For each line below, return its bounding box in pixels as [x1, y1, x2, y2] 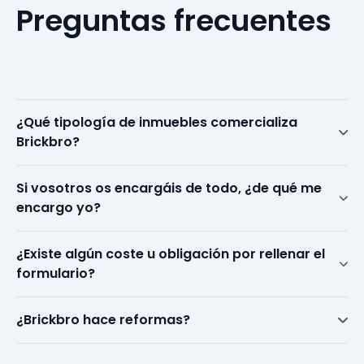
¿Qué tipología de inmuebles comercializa [16, 113, 297, 132]
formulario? [16, 264, 95, 284]
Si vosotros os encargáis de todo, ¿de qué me [16, 179, 322, 198]
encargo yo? [16, 198, 101, 218]
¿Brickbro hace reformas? [16, 310, 190, 330]
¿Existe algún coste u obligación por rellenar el [16, 245, 325, 264]
